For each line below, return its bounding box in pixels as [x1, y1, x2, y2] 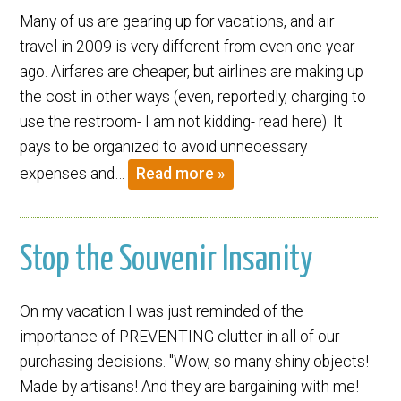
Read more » [136, 165, 226, 183]
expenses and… [20, 164, 129, 183]
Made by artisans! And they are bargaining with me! [20, 377, 360, 396]
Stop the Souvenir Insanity [20, 243, 313, 278]
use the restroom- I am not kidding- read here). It [20, 112, 344, 131]
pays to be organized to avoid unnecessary [20, 137, 308, 156]
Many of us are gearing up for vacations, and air [20, 12, 335, 30]
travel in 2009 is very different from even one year [20, 37, 355, 55]
